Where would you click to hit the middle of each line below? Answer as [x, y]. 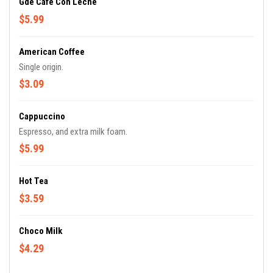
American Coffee [52, 52]
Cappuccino [42, 116]
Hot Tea [34, 181]
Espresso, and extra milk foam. [73, 132]
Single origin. [41, 67]
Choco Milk [41, 231]
